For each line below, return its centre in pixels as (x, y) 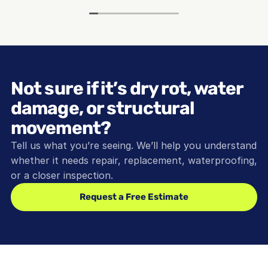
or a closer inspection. (62, 175)
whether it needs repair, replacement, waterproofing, (134, 160)
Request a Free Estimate (134, 197)
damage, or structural (103, 108)
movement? (61, 128)
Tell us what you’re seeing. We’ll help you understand (134, 145)
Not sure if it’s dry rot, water (127, 89)
